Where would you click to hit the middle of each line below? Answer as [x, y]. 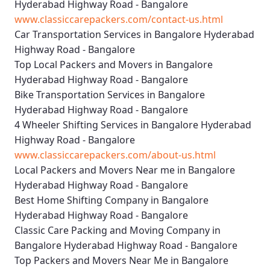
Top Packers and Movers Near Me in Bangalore [121, 261]
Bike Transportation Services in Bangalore [110, 95]
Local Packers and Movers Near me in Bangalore [125, 170]
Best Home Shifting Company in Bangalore [111, 200]
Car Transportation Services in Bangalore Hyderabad [134, 35]
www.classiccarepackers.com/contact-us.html [119, 20]
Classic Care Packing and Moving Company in [118, 231]
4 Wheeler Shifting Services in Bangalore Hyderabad [133, 125]
